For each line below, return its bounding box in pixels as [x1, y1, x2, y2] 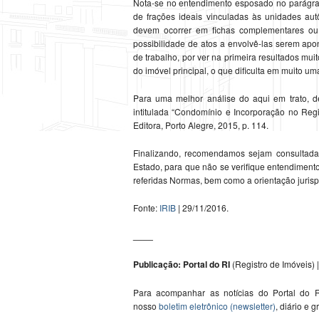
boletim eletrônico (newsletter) [159, 300, 276, 313]
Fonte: [133, 202, 159, 214]
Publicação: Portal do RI [133, 258, 230, 271]
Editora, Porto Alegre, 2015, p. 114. [133, 119, 268, 132]
